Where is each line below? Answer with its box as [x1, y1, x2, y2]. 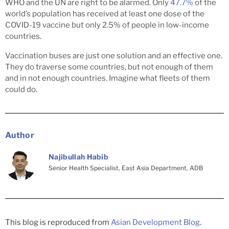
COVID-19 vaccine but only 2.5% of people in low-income [5, 20, 209, 30]
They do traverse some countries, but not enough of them [5, 62, 213, 72]
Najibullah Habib [49, 152, 109, 161]
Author [5, 130, 34, 140]
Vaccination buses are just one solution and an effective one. [5, 51, 222, 60]
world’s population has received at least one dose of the [5, 9, 204, 18]
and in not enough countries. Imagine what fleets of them [5, 73, 210, 83]
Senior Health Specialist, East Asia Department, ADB [49, 164, 203, 172]
